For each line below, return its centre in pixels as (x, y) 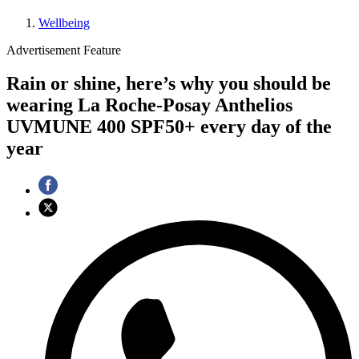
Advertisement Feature (64, 50)
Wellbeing (64, 22)
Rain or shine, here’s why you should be (169, 84)
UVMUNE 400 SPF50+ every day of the (169, 127)
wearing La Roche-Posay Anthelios (149, 105)
